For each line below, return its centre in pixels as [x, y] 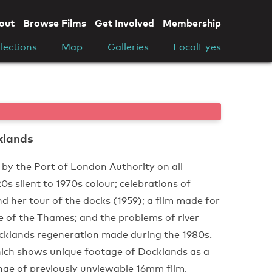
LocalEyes [197, 47]
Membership [192, 23]
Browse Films [54, 23]
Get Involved [124, 23]
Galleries [128, 47]
